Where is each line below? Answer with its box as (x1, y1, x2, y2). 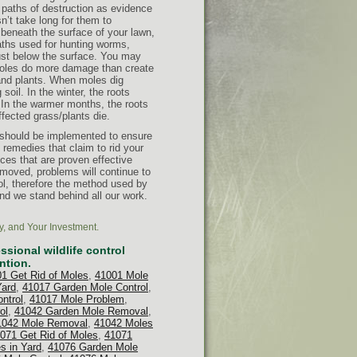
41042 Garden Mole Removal (14, 305, 148, 317)
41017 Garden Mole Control (22, 281, 148, 293)
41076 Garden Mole (48, 341, 138, 353)
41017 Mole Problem (29, 293, 124, 305)
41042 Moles (94, 317, 153, 329)
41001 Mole (95, 269, 148, 281)
